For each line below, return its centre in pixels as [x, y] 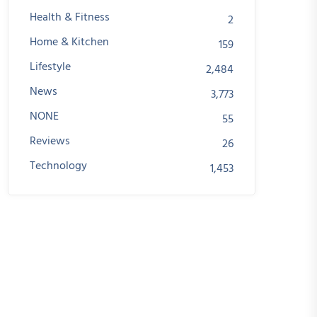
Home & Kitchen [69, 42]
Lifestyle [50, 67]
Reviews [50, 142]
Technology [58, 166]
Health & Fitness [70, 18]
